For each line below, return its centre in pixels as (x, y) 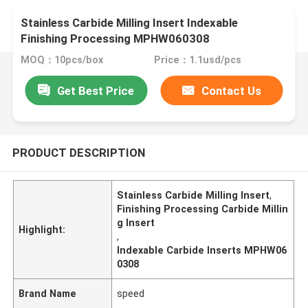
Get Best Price (96, 90)
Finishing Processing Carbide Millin (203, 209)
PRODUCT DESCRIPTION (78, 152)
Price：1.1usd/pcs (197, 60)
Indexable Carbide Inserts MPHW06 (202, 250)
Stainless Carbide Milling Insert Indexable (130, 23)
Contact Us (232, 90)
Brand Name (48, 293)
